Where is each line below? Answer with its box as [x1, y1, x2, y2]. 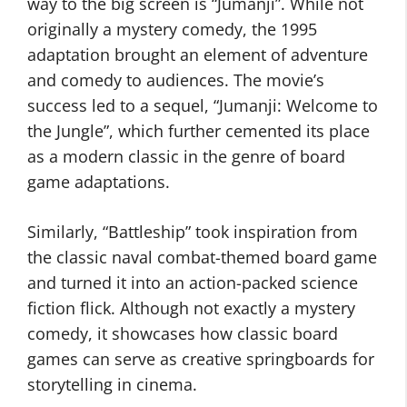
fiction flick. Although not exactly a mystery [27, 297, 355, 319]
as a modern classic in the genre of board [27, 145, 345, 167]
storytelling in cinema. [27, 373, 197, 395]
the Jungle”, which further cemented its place [27, 120, 370, 142]
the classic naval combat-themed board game [27, 246, 377, 268]
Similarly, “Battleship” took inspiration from [27, 221, 358, 243]
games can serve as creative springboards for [27, 348, 374, 370]
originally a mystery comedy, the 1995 [27, 18, 317, 40]
